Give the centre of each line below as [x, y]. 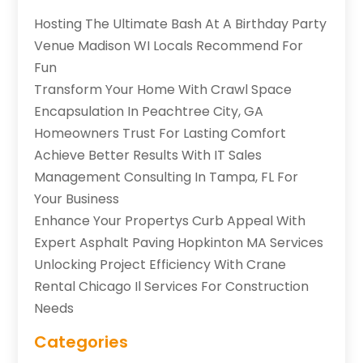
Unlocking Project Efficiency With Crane [160, 264]
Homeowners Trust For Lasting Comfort [160, 133]
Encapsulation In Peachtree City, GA [149, 111]
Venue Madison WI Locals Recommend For [169, 45]
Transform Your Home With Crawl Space [163, 89]
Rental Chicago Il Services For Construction [172, 286]
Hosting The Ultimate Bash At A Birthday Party [181, 23]
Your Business [77, 199]
